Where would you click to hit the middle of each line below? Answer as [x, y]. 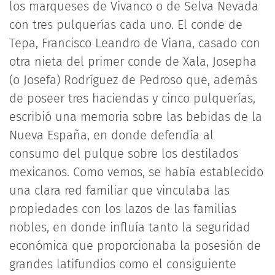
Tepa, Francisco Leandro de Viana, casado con [135, 43]
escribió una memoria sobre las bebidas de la [136, 117]
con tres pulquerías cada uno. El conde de [126, 25]
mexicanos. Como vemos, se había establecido [136, 172]
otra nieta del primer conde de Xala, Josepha [133, 61]
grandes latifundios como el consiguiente [123, 264]
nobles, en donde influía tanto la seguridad [130, 227]
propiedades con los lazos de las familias [123, 209]
